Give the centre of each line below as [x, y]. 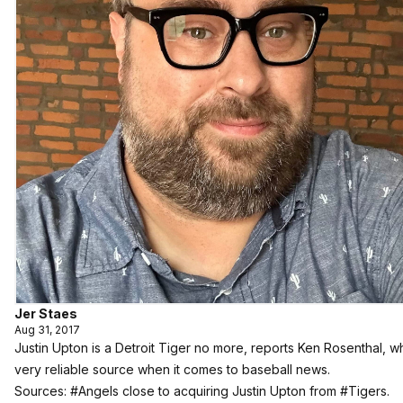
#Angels [94, 391]
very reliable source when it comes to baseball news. [172, 369]
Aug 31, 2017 [47, 330]
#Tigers [363, 391]
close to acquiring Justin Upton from [229, 391]
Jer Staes [46, 313]
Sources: [42, 391]
